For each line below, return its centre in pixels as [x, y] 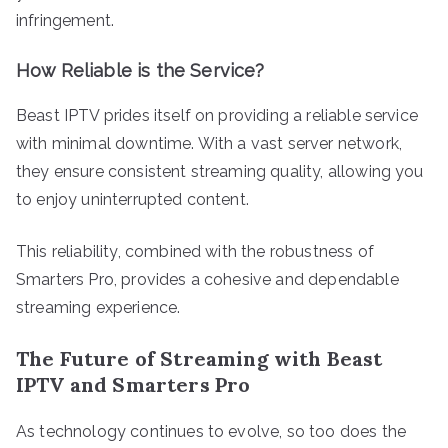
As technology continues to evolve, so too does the [211, 431]
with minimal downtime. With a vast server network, [209, 143]
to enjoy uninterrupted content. [132, 199]
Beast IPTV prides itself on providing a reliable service [217, 115]
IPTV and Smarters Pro [133, 384]
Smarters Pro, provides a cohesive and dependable [207, 279]
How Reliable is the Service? [140, 70]
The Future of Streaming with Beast [199, 358]
